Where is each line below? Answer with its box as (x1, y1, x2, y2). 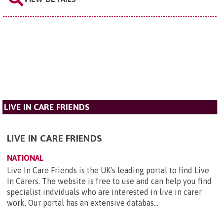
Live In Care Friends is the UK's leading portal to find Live (7, 166, 209, 175)
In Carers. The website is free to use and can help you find (7, 177, 212, 186)
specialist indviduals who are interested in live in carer (7, 187, 202, 197)
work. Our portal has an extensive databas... (7, 198, 158, 208)
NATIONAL (7, 153, 43, 163)
